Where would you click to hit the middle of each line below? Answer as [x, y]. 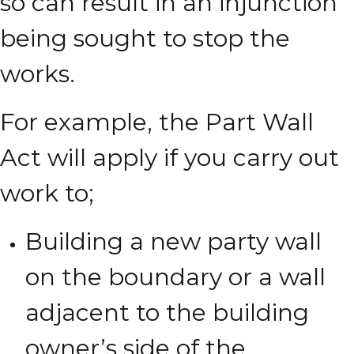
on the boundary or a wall [175, 277]
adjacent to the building [167, 313]
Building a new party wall [173, 241]
